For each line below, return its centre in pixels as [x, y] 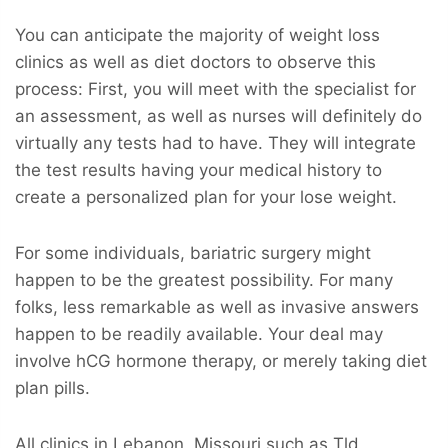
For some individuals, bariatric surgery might [193, 253]
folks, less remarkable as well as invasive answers [217, 307]
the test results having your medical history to [198, 170]
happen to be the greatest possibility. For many [204, 280]
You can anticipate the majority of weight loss [197, 35]
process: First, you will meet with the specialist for [215, 89]
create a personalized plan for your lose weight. [206, 197]
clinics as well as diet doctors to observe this [195, 62]
